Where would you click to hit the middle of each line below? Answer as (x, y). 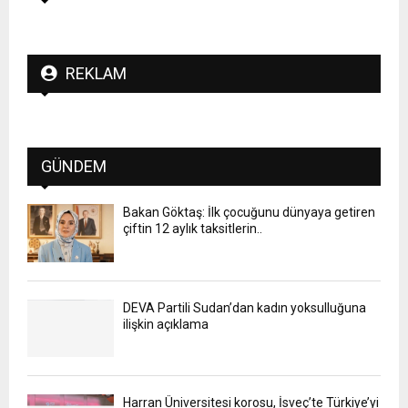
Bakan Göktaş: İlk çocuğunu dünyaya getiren (249, 213)
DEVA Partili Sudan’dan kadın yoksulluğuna (245, 307)
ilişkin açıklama (166, 324)
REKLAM (96, 74)
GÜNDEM (74, 167)
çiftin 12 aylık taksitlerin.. (193, 229)
